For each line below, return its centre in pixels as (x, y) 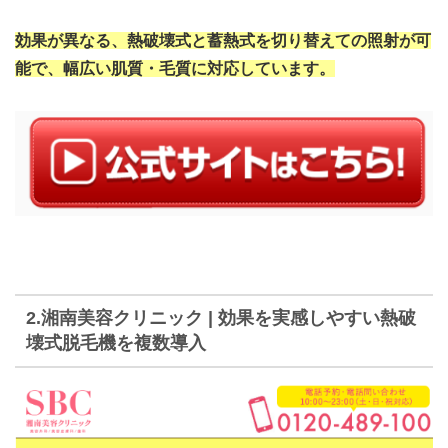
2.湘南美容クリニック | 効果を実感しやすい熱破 (220, 317)
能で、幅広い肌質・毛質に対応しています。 (175, 68)
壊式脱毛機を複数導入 (115, 342)
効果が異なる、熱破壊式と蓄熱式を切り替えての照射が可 (223, 40)
